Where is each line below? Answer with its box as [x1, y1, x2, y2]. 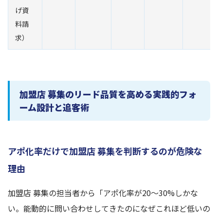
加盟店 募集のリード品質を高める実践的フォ [19, 88, 197, 100]
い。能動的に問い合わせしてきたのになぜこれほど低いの [8, 202, 210, 214]
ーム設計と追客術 [19, 101, 89, 113]
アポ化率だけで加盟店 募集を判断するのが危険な [8, 145, 202, 157]
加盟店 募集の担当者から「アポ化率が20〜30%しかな [8, 187, 198, 199]
